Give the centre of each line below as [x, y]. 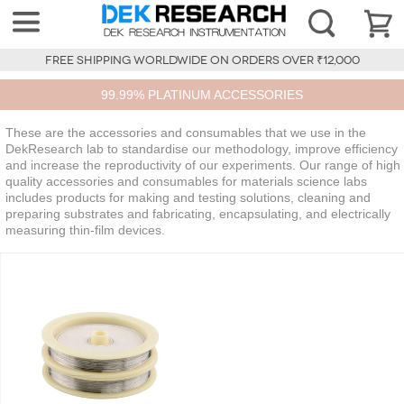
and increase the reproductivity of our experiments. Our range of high [203, 165]
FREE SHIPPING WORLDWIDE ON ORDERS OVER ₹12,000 [202, 61]
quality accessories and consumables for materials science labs [186, 182]
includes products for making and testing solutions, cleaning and [188, 198]
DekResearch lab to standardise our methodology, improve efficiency [202, 149]
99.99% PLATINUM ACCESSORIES [202, 95]
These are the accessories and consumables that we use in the [186, 133]
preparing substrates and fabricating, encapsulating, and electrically [198, 214]
